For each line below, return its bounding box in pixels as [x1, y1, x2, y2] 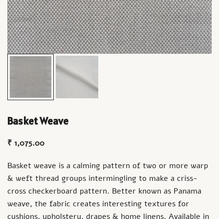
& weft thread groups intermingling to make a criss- [7, 173, 197, 184]
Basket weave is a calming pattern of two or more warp [7, 160, 208, 171]
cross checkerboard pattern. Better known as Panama [7, 186, 201, 197]
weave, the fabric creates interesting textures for [7, 198, 189, 209]
